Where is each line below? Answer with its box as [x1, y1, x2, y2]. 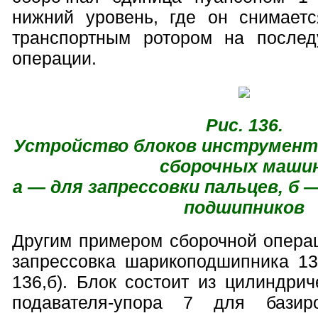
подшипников [184, 197, 305, 217]
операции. [12, 48, 97, 68]
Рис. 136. [205, 114, 283, 135]
